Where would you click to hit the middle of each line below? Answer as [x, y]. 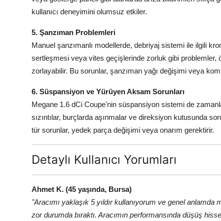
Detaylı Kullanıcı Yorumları [104, 160]
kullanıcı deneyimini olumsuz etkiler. [89, 12]
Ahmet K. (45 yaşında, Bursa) [82, 189]
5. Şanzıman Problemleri [74, 33]
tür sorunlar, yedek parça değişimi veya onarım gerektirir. [123, 130]
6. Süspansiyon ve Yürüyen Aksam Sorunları [108, 92]
